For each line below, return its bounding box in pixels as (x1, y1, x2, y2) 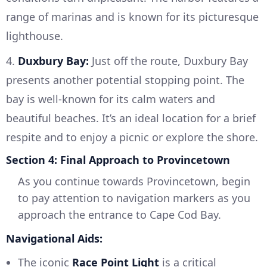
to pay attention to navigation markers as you (18, 191, 250, 206)
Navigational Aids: (6, 231, 103, 246)
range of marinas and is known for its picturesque (6, 10, 259, 24)
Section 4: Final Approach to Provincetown (6, 153, 230, 167)
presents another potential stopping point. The (6, 73, 244, 88)
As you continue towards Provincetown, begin (18, 174, 250, 189)
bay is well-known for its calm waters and (6, 92, 215, 107)
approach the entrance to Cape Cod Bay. (18, 207, 221, 222)
